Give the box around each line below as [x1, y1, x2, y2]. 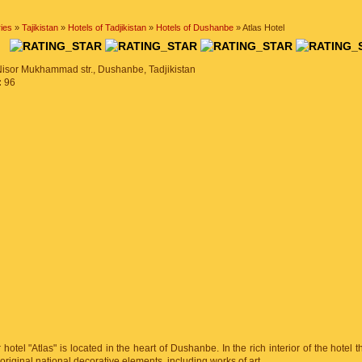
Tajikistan [22, 23, 58, 32]
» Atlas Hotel [234, 23, 284, 32]
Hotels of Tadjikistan [68, 23, 146, 32]
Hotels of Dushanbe [156, 23, 234, 32]
